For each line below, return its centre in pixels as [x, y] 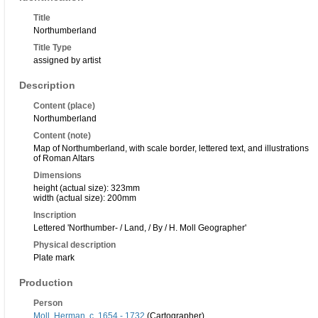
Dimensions [57, 176]
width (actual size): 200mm [85, 198]
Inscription [55, 215]
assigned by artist [67, 61]
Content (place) [64, 106]
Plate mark [54, 258]
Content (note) [62, 136]
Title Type [53, 48]
